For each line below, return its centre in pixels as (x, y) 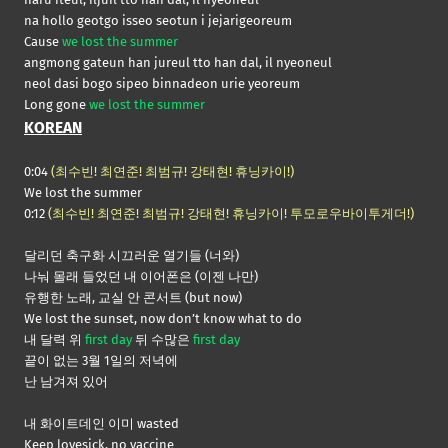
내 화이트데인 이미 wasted (101, 423)
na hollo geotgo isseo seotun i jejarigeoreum (158, 20)
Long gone (56, 104)
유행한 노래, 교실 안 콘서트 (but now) (133, 297)
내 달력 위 (54, 339)
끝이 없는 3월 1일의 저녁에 (101, 360)
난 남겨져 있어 (66, 381)
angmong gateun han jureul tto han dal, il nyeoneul (178, 62)
